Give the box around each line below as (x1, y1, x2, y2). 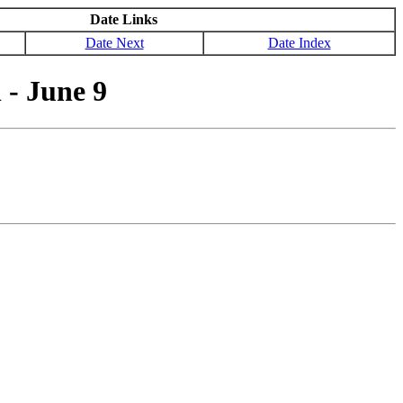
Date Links (90, 12, 157, 27)
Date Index (267, 35, 331, 50)
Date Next (85, 35, 144, 50)
